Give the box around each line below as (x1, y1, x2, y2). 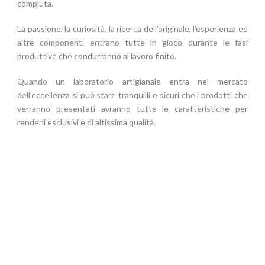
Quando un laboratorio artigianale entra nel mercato (17, 76, 248, 86)
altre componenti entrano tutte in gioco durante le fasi (17, 37, 248, 47)
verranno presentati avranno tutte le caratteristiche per (17, 104, 248, 114)
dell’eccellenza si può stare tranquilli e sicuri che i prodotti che (17, 90, 248, 100)
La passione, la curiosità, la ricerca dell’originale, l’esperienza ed (17, 24, 248, 34)
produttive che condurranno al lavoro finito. (17, 51, 176, 61)
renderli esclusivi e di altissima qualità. (17, 117, 156, 127)
